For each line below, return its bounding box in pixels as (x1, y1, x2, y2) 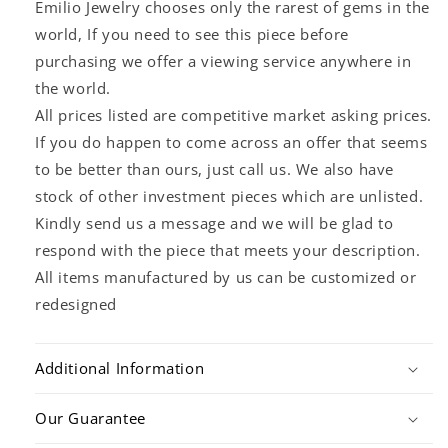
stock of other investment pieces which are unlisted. (35, 186, 424, 207)
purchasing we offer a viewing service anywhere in (35, 51, 412, 72)
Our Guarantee (35, 408, 146, 429)
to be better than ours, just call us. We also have (35, 159, 395, 180)
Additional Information (35, 358, 205, 379)
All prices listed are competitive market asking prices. (35, 105, 433, 126)
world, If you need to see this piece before (35, 24, 349, 45)
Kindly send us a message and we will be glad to (35, 213, 394, 234)
